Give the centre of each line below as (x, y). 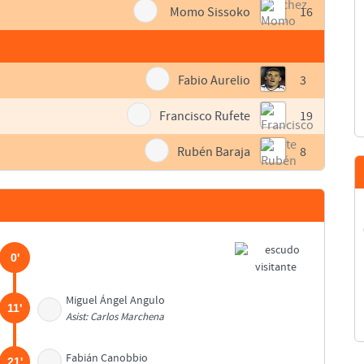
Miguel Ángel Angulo (116, 301)
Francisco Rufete (205, 117)
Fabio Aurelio (214, 81)
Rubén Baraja (214, 152)
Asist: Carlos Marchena (115, 318)
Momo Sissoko (210, 13)
